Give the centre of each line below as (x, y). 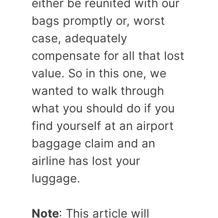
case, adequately (79, 38)
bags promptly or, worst (98, 21)
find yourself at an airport (103, 126)
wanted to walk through (98, 91)
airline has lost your (86, 161)
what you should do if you (103, 108)
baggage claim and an (93, 143)
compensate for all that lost (108, 56)
